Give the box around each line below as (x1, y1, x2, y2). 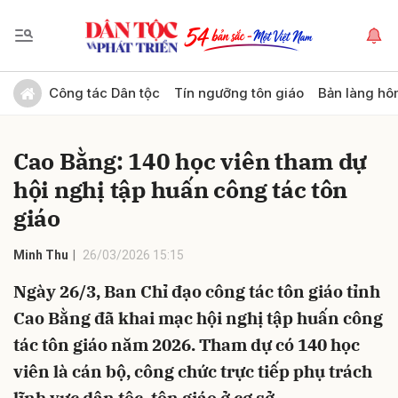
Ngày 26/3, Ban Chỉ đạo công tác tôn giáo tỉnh (13, 281, 380, 302)
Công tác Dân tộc (49, 84, 160, 101)
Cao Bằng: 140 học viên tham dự (13, 146, 368, 176)
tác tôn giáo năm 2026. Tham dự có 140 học (13, 334, 360, 355)
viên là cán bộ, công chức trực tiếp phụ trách (13, 361, 372, 382)
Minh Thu (13, 248, 68, 262)
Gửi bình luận (4, 75, 121, 94)
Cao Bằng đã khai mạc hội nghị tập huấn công (13, 307, 383, 329)
